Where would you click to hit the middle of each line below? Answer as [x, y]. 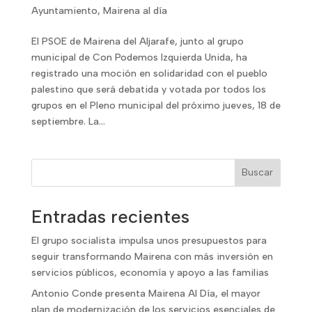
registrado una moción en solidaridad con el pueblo [149, 73]
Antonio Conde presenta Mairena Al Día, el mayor [146, 293]
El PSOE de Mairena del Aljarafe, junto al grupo [137, 41]
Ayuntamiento [64, 10]
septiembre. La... [68, 121]
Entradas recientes [110, 216]
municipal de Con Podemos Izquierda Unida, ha [139, 57]
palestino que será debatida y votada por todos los [148, 89]
